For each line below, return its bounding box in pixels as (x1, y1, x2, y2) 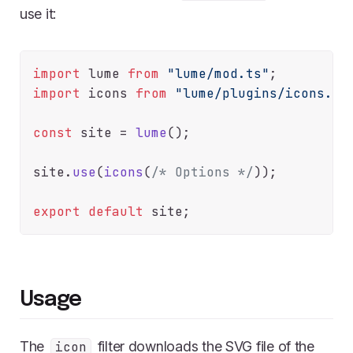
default (88, 203, 143, 221)
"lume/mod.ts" (167, 65, 269, 83)
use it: (20, 6, 57, 23)
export (33, 203, 80, 221)
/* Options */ (151, 164, 254, 181)
